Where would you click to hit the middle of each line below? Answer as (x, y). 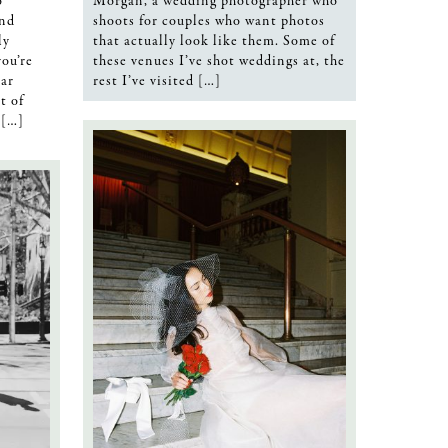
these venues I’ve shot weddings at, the (219, 60)
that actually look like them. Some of (214, 40)
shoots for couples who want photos (209, 20)
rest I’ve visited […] (157, 80)
